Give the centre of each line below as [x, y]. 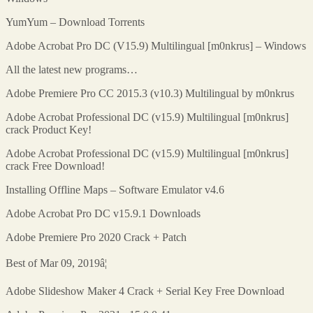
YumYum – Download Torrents [75, 22]
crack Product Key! [49, 129]
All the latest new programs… [72, 69]
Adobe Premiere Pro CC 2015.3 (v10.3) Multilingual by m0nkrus [150, 93]
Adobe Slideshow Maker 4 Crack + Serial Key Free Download [145, 291]
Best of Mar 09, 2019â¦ [56, 263]
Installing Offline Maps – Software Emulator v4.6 [115, 189]
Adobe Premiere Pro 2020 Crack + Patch [96, 237]
